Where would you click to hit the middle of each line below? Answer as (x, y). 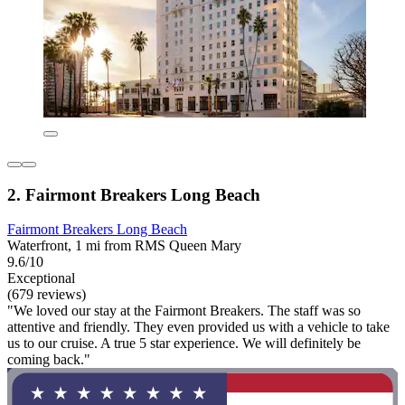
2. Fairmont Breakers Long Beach (134, 194)
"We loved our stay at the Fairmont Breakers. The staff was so (184, 311)
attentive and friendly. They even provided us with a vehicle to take (198, 327)
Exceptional (41, 278)
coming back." (49, 360)
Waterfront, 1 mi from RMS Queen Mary (124, 246)
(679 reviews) (47, 295)
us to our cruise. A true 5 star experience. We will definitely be (184, 344)
